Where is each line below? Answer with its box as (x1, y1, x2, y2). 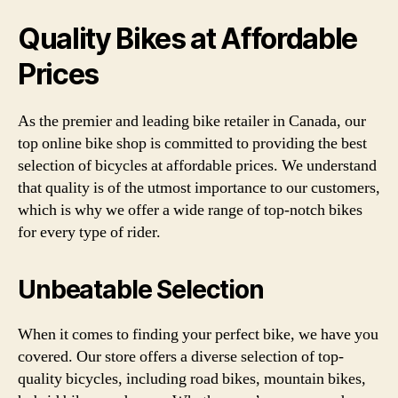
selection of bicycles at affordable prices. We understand (18, 155, 377, 176)
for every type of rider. (18, 221, 161, 243)
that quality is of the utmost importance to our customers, (18, 177, 380, 198)
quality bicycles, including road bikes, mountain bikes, (18, 368, 366, 389)
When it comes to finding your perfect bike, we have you (18, 323, 378, 345)
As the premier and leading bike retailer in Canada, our (18, 110, 366, 131)
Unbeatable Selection (18, 274, 264, 305)
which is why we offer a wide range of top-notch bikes (18, 199, 362, 220)
